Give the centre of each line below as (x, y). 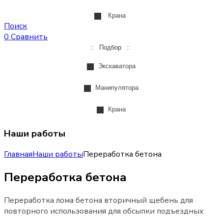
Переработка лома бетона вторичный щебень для (98, 201)
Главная (18, 154)
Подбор (110, 47)
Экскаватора (116, 66)
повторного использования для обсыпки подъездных (104, 211)
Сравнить (29, 37)
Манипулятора (116, 88)
